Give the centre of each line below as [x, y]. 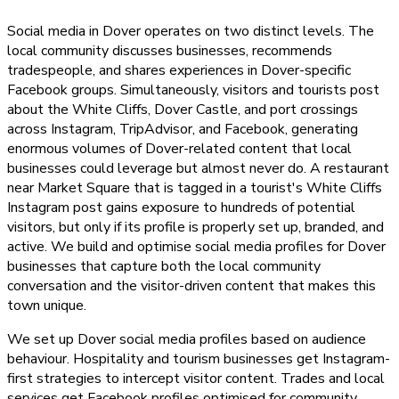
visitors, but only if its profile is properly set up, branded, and [195, 228]
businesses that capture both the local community [164, 267]
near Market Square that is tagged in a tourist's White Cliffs [195, 188]
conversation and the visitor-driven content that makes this [191, 286]
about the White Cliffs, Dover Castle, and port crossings [183, 110]
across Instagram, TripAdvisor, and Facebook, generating [183, 130]
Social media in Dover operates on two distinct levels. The [191, 32]
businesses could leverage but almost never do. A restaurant [198, 169]
